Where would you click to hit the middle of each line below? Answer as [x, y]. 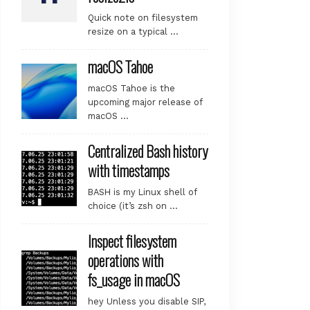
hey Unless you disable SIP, [147, 301]
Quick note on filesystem [143, 17]
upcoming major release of [145, 102]
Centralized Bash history [148, 151]
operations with [126, 260]
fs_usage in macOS [134, 279]
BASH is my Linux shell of [142, 192]
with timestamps [129, 170]
